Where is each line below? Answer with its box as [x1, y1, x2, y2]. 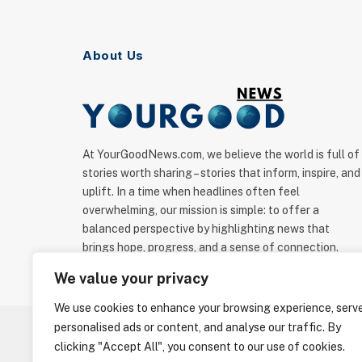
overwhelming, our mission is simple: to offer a [82, 204, 319, 217]
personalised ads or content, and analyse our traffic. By [54, 321, 341, 334]
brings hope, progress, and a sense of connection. [82, 241, 339, 254]
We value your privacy [54, 270, 208, 287]
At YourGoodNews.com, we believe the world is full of [82, 148, 360, 161]
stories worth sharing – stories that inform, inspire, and [82, 166, 360, 179]
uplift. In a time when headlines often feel [82, 185, 300, 198]
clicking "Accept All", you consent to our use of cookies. [54, 340, 345, 353]
